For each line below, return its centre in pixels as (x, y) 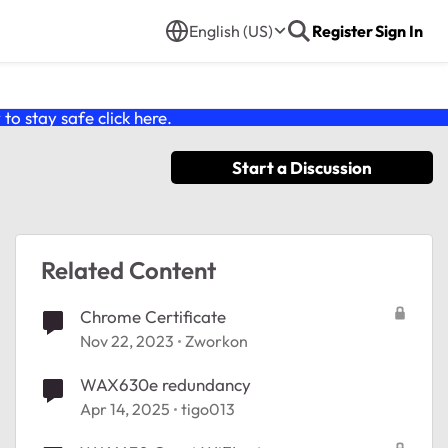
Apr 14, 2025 (125, 409)
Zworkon (216, 341)
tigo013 (208, 409)
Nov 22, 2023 (127, 341)
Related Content (128, 270)
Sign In (399, 31)
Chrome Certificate (153, 316)
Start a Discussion (302, 167)
